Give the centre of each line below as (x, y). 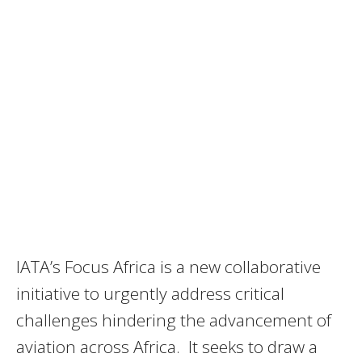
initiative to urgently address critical (150, 294)
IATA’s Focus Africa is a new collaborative (168, 267)
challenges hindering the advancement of (174, 320)
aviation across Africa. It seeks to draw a (167, 347)
